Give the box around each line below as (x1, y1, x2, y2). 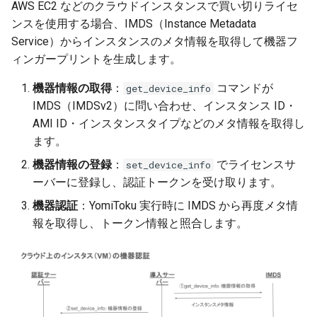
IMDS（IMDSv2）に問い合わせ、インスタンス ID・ (33, 99, 296, 113)
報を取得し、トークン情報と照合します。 (33, 217, 248, 230)
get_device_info (126, 82, 211, 95)
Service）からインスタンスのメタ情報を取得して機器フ (11, 35, 298, 48)
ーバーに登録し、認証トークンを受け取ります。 (33, 175, 282, 189)
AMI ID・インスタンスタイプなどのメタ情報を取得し (33, 117, 305, 130)
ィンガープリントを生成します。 (11, 52, 181, 66)
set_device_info (126, 158, 211, 171)
